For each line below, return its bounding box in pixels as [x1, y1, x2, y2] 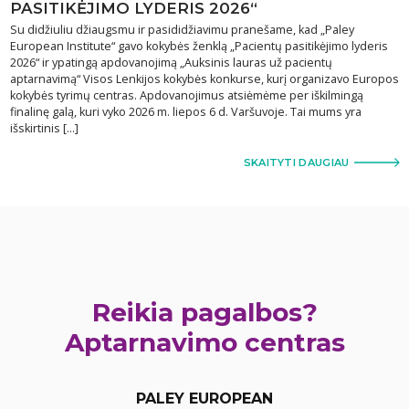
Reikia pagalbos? [91, 296, 318, 328]
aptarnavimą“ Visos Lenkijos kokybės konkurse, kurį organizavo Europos [9, 70, 399, 87]
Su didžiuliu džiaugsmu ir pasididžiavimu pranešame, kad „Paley [9, 21, 354, 37]
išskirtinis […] [9, 120, 79, 136]
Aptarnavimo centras [64, 326, 345, 358]
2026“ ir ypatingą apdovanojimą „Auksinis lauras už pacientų [9, 54, 332, 70]
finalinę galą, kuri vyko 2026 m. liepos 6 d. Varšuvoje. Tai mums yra [9, 103, 362, 120]
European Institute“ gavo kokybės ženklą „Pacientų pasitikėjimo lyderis [9, 37, 388, 54]
